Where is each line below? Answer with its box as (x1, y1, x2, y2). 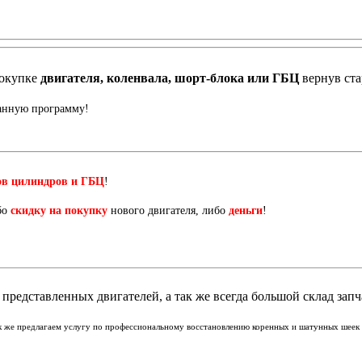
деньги (229, 204, 263, 217)
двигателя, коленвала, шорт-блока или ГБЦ (40, 71, 302, 86)
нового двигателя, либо (107, 204, 229, 217)
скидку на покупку (11, 204, 107, 217)
